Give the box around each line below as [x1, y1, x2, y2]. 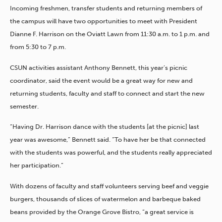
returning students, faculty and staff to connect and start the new [10, 89, 205, 97]
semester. [10, 102, 39, 110]
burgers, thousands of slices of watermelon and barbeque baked [10, 195, 201, 203]
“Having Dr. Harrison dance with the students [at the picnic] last [10, 123, 199, 131]
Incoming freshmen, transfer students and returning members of [10, 4, 202, 12]
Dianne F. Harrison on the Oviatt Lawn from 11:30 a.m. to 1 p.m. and [10, 30, 210, 38]
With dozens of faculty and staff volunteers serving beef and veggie [10, 182, 209, 190]
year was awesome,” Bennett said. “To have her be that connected [10, 136, 206, 144]
